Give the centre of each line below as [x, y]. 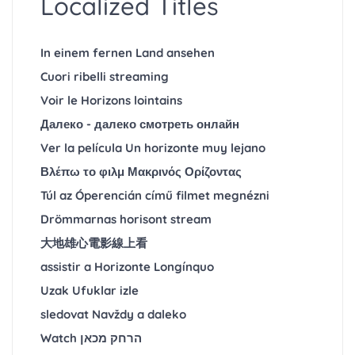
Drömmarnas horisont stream [126, 219]
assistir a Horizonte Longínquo [127, 267]
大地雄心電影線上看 [94, 243]
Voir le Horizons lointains [111, 101]
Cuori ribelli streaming [105, 77]
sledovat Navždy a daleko [113, 315]
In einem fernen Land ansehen [128, 53]
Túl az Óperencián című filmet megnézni [155, 196]
